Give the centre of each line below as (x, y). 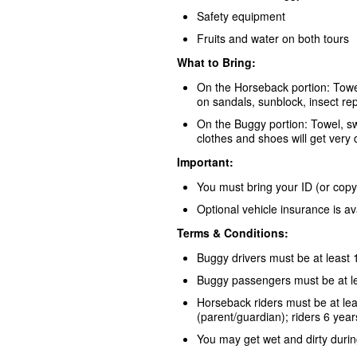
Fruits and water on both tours (273, 38)
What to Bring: (216, 62)
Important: (205, 161)
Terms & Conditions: (233, 232)
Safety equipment (241, 16)
